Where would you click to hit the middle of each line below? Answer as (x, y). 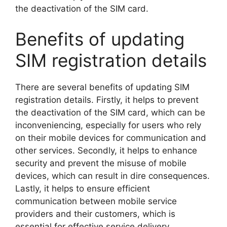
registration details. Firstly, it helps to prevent (107, 100)
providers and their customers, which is (95, 214)
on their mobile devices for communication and (111, 138)
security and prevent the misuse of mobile (101, 163)
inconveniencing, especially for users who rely (108, 125)
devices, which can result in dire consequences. (112, 176)
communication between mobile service (96, 201)
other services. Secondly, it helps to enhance (106, 150)
